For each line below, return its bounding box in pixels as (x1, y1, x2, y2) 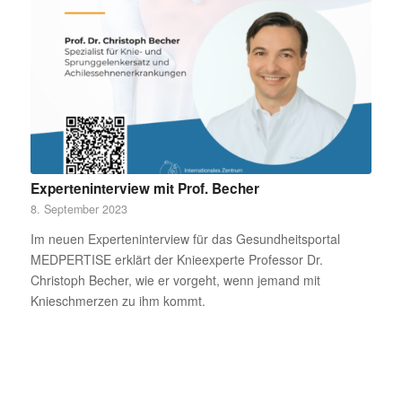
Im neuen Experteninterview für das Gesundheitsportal (30, 229, 340, 248)
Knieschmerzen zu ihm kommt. (30, 291, 205, 310)
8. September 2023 (30, 200, 127, 217)
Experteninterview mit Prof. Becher (30, 178, 259, 198)
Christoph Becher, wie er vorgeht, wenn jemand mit (30, 270, 320, 289)
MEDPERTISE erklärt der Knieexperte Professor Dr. (30, 249, 323, 268)
